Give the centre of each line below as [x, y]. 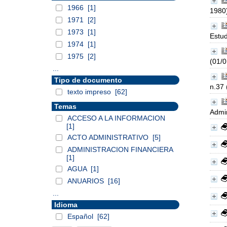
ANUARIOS [87, 181]
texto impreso [90, 92]
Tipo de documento [88, 80]
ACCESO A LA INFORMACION [116, 118]
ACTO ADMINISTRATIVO [109, 137]
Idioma [66, 205]
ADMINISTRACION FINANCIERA [120, 149]
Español [81, 216]
